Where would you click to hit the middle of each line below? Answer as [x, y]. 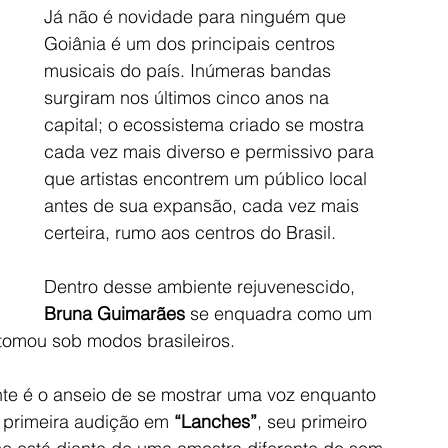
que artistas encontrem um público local [208, 178]
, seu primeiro [314, 421]
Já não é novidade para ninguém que [197, 16]
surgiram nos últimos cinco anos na [189, 97]
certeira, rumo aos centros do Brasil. [190, 232]
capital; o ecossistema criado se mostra [206, 124]
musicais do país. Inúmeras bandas [190, 70]
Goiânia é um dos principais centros [192, 43]
